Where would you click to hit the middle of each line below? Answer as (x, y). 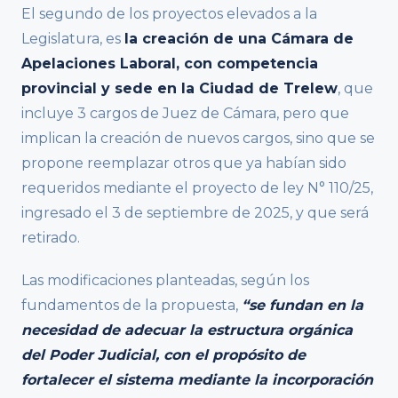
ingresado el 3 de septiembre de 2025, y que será (195, 213)
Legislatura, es (73, 39)
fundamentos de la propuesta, (131, 306)
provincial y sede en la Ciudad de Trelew (179, 89)
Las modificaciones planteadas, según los (165, 281)
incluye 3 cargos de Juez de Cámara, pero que (185, 114)
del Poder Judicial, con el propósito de (163, 355)
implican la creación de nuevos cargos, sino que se (198, 139)
